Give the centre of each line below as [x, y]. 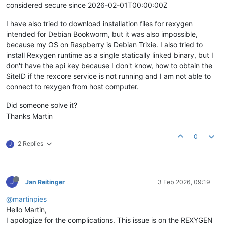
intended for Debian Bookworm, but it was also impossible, [102, 34]
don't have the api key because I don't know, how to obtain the [109, 66]
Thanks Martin [29, 116]
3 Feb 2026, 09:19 [184, 182]
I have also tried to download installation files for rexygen [99, 24]
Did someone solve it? [42, 105]
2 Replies [30, 144]
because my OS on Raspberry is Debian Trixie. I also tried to [104, 45]
